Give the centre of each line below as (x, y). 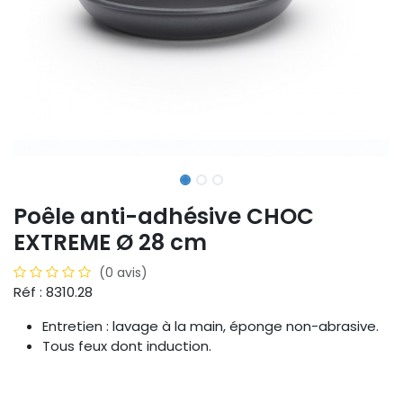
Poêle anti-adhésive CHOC (164, 217)
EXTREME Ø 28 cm (110, 243)
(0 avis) (123, 273)
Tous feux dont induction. (129, 346)
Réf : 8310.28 (53, 292)
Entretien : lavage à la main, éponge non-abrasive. (210, 327)
